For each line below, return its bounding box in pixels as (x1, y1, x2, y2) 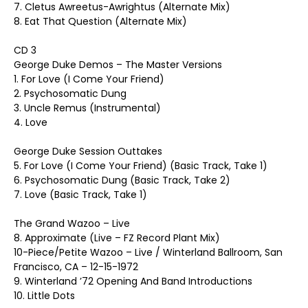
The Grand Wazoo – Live (14, 217, 130, 230)
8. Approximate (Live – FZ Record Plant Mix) (14, 231, 220, 245)
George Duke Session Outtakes (14, 144, 162, 158)
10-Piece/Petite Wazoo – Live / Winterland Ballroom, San (14, 245, 283, 259)
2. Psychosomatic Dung (14, 87, 126, 100)
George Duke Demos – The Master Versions (14, 58, 222, 71)
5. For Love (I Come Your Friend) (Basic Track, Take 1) (14, 159, 267, 173)
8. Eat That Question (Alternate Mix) (14, 14, 187, 28)
